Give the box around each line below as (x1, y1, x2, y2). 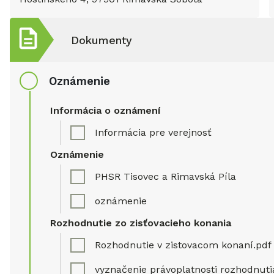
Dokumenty (71, 33, 132, 46)
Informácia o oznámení (50, 105, 160, 116)
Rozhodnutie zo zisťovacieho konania (50, 217, 231, 229)
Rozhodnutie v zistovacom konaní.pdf (95, 239, 272, 251)
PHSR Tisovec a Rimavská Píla (95, 171, 236, 182)
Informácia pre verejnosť (95, 127, 212, 138)
